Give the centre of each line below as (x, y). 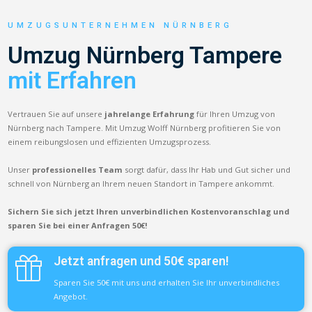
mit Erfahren (72, 80)
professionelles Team (78, 169)
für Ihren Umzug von (235, 114)
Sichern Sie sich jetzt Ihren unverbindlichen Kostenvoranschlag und (149, 211)
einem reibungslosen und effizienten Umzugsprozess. (110, 141)
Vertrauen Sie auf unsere (56, 114)
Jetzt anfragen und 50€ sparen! (141, 261)
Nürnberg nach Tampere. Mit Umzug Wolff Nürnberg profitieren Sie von (145, 127)
